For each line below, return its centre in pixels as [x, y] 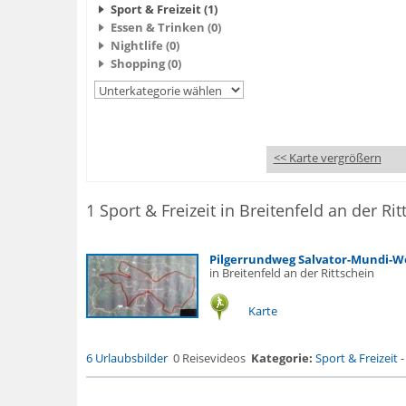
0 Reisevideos [209, 358]
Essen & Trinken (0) [165, 27]
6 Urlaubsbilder [126, 358]
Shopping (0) [145, 63]
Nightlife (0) [145, 45]
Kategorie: [281, 358]
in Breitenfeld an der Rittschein [291, 273]
